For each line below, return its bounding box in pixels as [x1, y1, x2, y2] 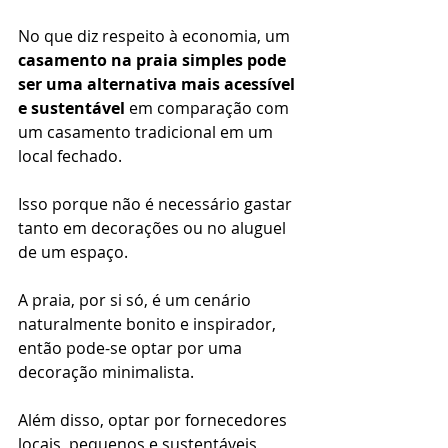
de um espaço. [18, 240, 128, 263]
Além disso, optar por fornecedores [18, 408, 291, 431]
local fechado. [18, 144, 122, 167]
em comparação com [125, 96, 293, 119]
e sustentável [18, 96, 125, 119]
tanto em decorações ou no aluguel [18, 216, 290, 239]
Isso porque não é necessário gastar [18, 192, 296, 215]
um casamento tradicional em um [18, 120, 277, 143]
